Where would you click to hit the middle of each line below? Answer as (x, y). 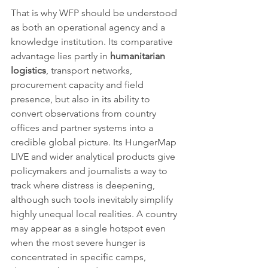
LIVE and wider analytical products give (94, 157)
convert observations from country (85, 114)
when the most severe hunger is (79, 243)
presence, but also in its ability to (82, 99)
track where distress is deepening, (84, 185)
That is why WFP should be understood (95, 13)
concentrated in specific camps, (80, 257)
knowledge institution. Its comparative (93, 42)
